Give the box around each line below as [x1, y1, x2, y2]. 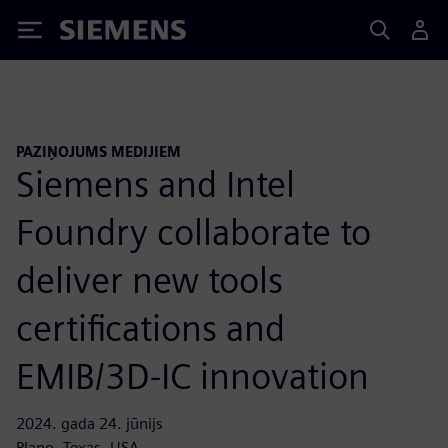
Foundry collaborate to [16, 209, 371, 254]
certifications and [16, 305, 285, 350]
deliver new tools [16, 257, 283, 302]
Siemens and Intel [16, 161, 295, 206]
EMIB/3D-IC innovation [16, 353, 369, 398]
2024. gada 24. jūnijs [16, 413, 163, 433]
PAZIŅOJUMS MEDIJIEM [16, 143, 181, 160]
